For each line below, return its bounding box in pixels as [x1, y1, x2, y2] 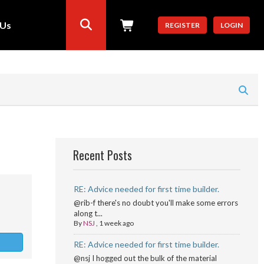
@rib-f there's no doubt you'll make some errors [73, 198, 238, 207]
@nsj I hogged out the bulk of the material [73, 253, 217, 263]
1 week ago [98, 219, 134, 227]
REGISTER [164, 21, 200, 29]
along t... [73, 209, 103, 218]
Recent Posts [72, 146, 132, 164]
